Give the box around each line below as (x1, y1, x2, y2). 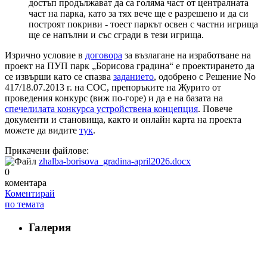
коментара (5, 178, 46, 188)
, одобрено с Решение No (154, 72, 256, 82)
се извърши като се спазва (5, 72, 113, 82)
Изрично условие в (5, 50, 85, 61)
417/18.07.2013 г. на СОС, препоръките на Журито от (5, 82, 221, 93)
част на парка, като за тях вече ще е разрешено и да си (29, 8, 249, 19)
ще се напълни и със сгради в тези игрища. (29, 30, 204, 41)
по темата (5, 199, 44, 210)
